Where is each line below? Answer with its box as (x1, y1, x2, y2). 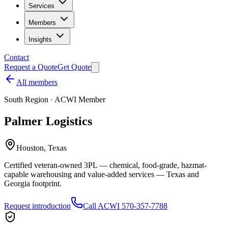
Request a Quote (4, 63, 58, 71)
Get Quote (58, 63, 91, 71)
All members (16, 78, 58, 87)
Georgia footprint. (4, 179, 62, 188)
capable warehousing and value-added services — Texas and (4, 169, 199, 179)
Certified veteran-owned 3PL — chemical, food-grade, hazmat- (4, 160, 207, 169)
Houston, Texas (16, 143, 67, 152)
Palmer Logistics (4, 114, 92, 128)
